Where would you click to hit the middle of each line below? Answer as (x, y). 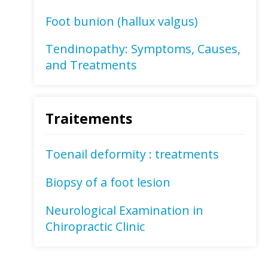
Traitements (89, 118)
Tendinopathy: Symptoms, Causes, (143, 49)
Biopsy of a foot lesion (108, 182)
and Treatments (92, 65)
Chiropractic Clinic (95, 226)
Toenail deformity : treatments (133, 154)
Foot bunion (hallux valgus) (122, 21)
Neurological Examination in (125, 210)
